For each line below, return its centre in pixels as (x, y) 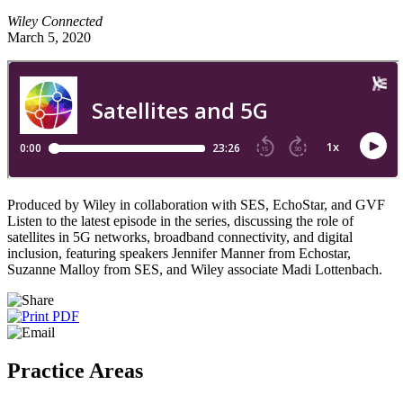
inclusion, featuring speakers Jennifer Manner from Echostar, (179, 253)
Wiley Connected (55, 21)
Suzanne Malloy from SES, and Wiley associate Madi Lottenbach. (195, 269)
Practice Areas (75, 370)
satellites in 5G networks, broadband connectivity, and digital (180, 237)
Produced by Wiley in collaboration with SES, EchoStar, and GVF (196, 204)
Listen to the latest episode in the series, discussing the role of (180, 220)
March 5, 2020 (49, 37)
